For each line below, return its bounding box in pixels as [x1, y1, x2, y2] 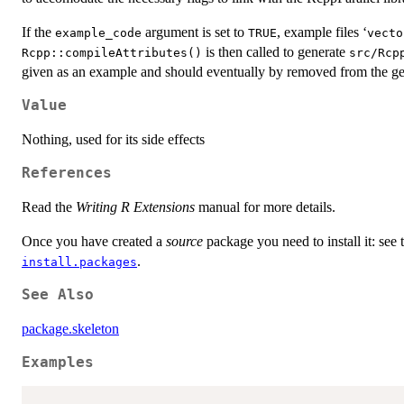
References [22, 164, 112, 181]
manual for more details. [195, 198, 335, 215]
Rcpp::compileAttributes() [22, 45, 202, 60]
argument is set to [142, 23, 248, 40]
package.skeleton [22, 320, 119, 336]
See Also [22, 286, 94, 303]
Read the [22, 198, 76, 215]
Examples [22, 353, 94, 371]
